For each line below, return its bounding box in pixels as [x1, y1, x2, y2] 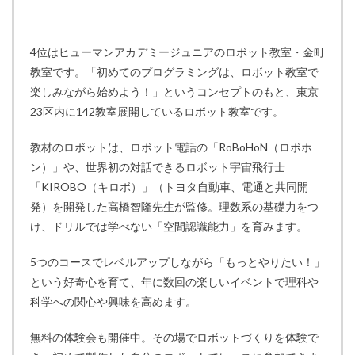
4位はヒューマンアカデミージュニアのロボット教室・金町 [30, 44, 325, 59]
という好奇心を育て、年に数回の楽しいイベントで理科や [30, 274, 319, 288]
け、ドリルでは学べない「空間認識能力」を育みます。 [30, 219, 307, 233]
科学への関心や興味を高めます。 [30, 294, 197, 308]
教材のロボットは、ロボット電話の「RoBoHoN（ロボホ [30, 139, 312, 154]
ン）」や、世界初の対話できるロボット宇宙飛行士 [30, 159, 285, 174]
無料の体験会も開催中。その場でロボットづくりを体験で [30, 330, 319, 344]
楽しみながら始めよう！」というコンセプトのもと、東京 [30, 84, 319, 98]
